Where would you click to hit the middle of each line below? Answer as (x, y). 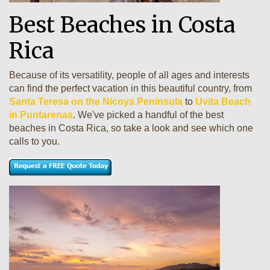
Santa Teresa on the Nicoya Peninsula (96, 102)
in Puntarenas (41, 115)
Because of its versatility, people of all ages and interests (129, 75)
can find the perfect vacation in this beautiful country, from (130, 88)
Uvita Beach (223, 102)
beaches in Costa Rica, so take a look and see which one (131, 128)
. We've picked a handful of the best (148, 115)
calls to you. (34, 141)
